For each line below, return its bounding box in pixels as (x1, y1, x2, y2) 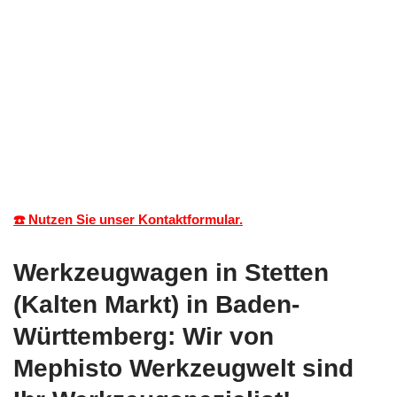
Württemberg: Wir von (13, 322, 274, 350)
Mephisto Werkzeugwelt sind (13, 354, 354, 382)
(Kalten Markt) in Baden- (13, 290, 300, 318)
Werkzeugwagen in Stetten (13, 258, 329, 286)
